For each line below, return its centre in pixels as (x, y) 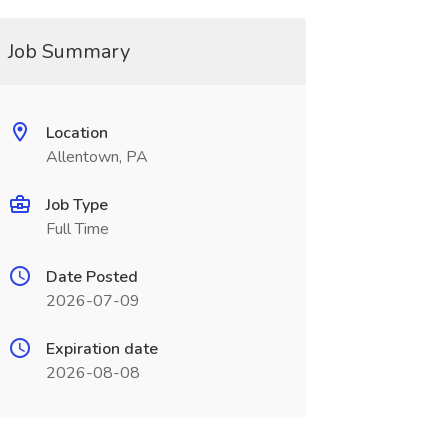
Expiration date (101, 349)
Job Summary (68, 51)
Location (76, 133)
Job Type (76, 205)
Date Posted (91, 277)
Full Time (77, 229)
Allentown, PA (96, 157)
